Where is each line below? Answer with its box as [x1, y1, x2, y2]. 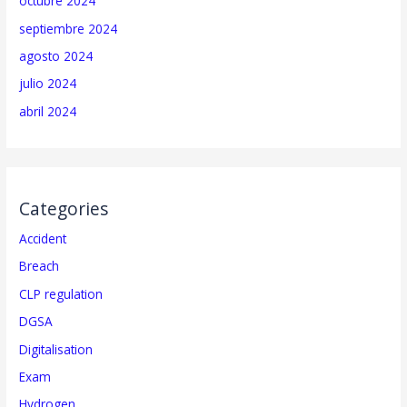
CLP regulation [19, 284, 104, 303]
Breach [19, 257, 60, 275]
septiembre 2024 [19, 19, 118, 37]
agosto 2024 [19, 46, 94, 65]
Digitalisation [19, 340, 94, 358]
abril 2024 [19, 102, 77, 120]
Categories [19, 197, 109, 222]
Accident [19, 230, 67, 248]
